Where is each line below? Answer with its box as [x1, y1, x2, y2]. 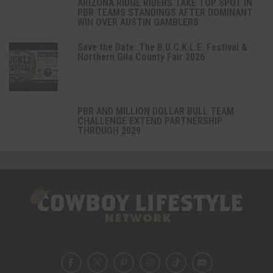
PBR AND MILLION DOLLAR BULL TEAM [77, 105, 234, 117]
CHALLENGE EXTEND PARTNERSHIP [77, 115, 222, 127]
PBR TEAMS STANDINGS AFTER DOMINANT [77, 6, 253, 18]
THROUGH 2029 [77, 124, 141, 136]
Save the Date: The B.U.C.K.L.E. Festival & [77, 41, 247, 53]
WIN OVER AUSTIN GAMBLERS [77, 16, 199, 28]
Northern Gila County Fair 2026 [77, 51, 205, 63]
